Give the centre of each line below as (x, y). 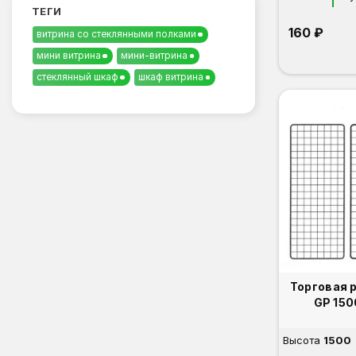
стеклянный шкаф (77, 77)
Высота (302, 340)
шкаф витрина (171, 77)
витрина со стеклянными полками (116, 34)
